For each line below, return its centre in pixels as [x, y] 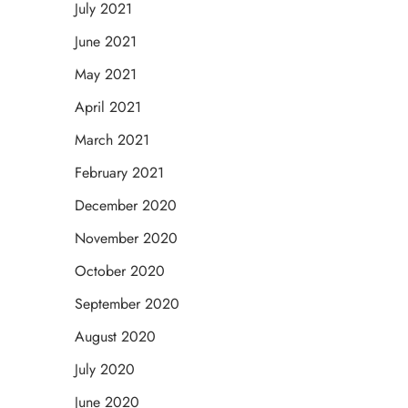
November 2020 [126, 239]
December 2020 [126, 206]
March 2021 [112, 140]
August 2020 [115, 337]
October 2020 [120, 271]
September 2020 [127, 304]
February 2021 [119, 173]
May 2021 [106, 75]
